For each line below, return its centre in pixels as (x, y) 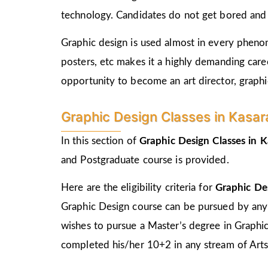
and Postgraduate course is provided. (145, 160)
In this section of (100, 141)
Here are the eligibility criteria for (138, 188)
